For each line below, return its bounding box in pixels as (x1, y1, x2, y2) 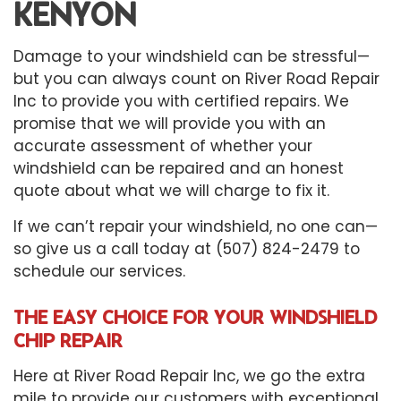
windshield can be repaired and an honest (13, 157, 344, 179)
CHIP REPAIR (13, 328, 123, 351)
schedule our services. (13, 260, 185, 282)
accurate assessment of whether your (13, 134, 312, 157)
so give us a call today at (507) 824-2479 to (13, 237, 360, 260)
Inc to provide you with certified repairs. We (13, 90, 349, 112)
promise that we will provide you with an (13, 112, 326, 134)
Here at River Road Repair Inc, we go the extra (13, 364, 365, 387)
